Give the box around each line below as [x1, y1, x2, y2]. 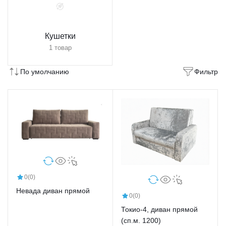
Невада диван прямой [16, 187, 90, 195]
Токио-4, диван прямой [121, 205, 198, 214]
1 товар [48, 43, 72, 51]
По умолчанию [20, 67, 69, 76]
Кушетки [44, 31, 76, 40]
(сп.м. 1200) [121, 216, 161, 225]
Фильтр [194, 67, 218, 76]
